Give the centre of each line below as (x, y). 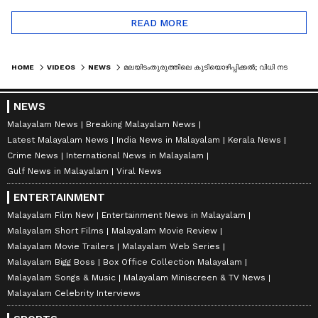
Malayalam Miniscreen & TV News (194, 277)
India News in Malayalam (168, 139)
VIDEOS (61, 67)
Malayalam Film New (50, 215)
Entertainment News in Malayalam (174, 215)
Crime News (33, 155)
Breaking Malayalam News (141, 124)
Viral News (139, 171)
